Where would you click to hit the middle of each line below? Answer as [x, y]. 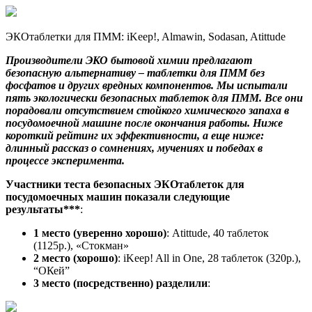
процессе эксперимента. [65, 161]
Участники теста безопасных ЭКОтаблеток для [125, 185]
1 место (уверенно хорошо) [100, 233]
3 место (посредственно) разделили [120, 283]
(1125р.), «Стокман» [81, 246]
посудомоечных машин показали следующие [118, 197]
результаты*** [43, 210]
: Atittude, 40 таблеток [218, 233]
